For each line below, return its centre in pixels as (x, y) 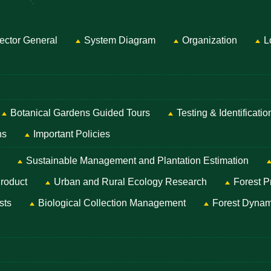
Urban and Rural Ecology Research (130, 182)
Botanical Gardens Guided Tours (80, 113)
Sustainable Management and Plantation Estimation (137, 161)
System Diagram (120, 41)
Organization (210, 41)
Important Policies (72, 134)
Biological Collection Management (112, 203)
